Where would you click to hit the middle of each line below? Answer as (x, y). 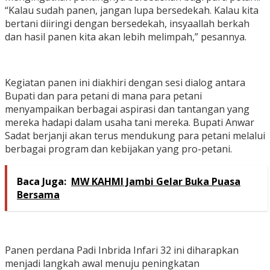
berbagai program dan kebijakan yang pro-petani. (118, 149)
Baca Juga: (42, 182)
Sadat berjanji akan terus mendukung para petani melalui (135, 136)
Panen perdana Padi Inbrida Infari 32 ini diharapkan (122, 250)
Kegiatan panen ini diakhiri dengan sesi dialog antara (125, 83)
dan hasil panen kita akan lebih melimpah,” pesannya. (126, 37)
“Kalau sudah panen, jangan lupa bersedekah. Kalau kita (132, 11)
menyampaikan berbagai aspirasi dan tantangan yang (127, 109)
